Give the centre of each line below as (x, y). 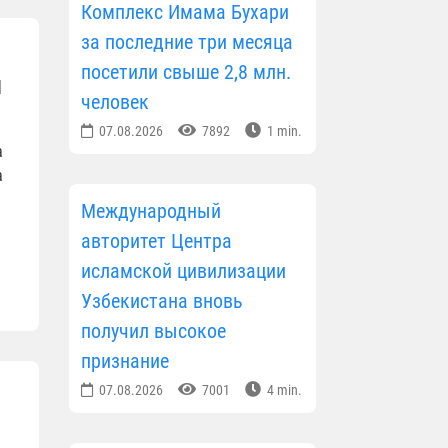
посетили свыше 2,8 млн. (185, 71)
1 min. (282, 130)
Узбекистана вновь (161, 300)
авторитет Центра (156, 240)
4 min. (282, 389)
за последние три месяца (186, 41)
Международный (150, 210)
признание (124, 360)
